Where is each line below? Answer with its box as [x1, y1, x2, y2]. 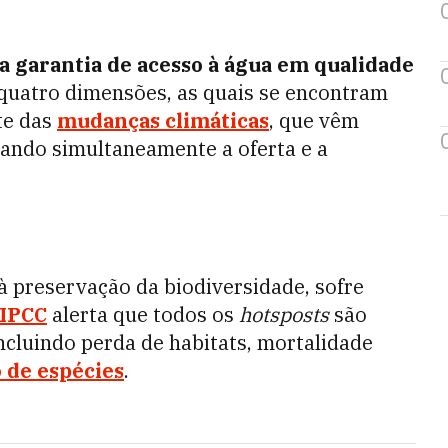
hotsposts [239, 301, 329, 328]
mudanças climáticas [57, 107, 269, 134]
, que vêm [269, 107, 359, 134]
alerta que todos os [47, 301, 239, 328]
